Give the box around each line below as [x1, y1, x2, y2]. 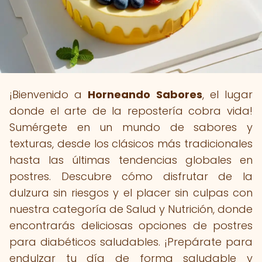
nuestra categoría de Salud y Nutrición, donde [9, 202, 253, 216]
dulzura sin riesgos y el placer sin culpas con [9, 185, 253, 200]
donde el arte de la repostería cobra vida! [9, 104, 253, 118]
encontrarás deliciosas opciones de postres [9, 218, 253, 233]
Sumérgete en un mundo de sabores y [9, 120, 253, 135]
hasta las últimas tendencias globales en [9, 153, 253, 167]
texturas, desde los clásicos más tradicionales [9, 136, 253, 151]
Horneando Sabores [88, 87, 202, 102]
